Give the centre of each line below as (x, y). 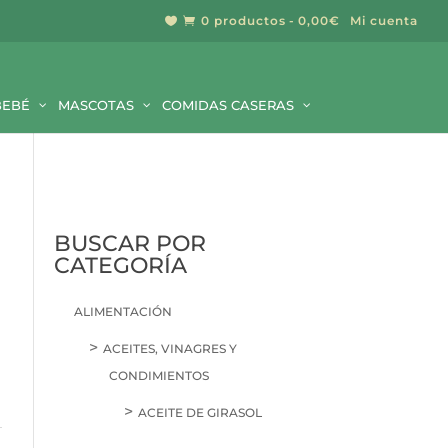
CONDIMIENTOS (159, 375)
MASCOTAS (96, 105)
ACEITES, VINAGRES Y (170, 348)
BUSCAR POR (130, 243)
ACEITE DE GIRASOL (200, 412)
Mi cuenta (384, 20)
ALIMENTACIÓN (123, 311)
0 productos (243, 20)
